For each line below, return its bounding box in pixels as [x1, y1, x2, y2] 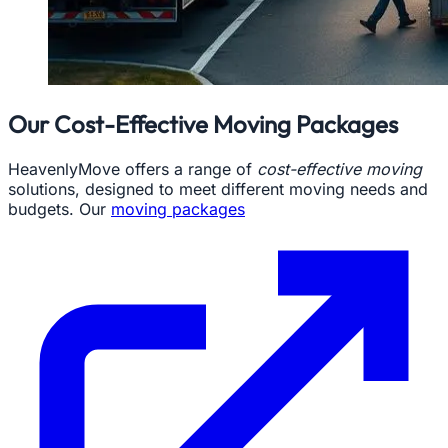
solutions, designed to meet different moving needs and [8, 178, 428, 199]
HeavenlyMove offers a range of [8, 158, 257, 179]
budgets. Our [8, 198, 111, 219]
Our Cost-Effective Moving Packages [8, 108, 398, 139]
